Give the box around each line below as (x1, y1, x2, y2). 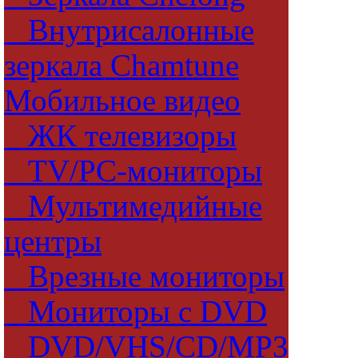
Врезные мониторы (4, 260, 284, 293)
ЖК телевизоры (4, 119, 237, 153)
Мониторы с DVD (4, 295, 267, 328)
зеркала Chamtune (4, 49, 239, 82)
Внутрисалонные (4, 14, 254, 47)
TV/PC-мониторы (4, 154, 262, 188)
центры (4, 225, 101, 258)
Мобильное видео (4, 84, 241, 117)
